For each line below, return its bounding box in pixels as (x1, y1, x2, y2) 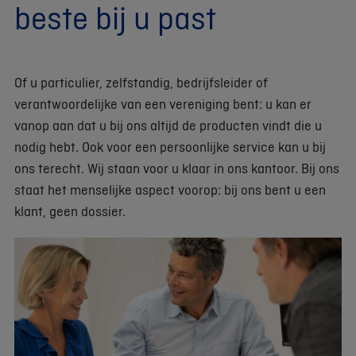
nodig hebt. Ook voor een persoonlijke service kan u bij (14, 137, 326, 156)
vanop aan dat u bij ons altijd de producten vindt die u (14, 115, 322, 134)
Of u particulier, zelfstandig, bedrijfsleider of (14, 72, 268, 91)
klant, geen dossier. (14, 201, 126, 220)
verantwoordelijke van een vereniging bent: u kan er (14, 94, 311, 113)
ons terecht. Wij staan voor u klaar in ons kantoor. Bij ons (14, 158, 339, 177)
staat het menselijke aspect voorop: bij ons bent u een (14, 180, 326, 199)
